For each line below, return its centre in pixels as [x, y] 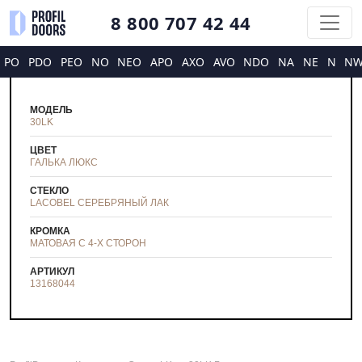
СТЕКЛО [49, 190]
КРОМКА [50, 231]
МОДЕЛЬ [51, 109]
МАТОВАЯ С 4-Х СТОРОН [88, 243]
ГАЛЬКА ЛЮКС [64, 162]
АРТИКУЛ [52, 271]
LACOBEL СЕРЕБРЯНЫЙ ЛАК [99, 202]
